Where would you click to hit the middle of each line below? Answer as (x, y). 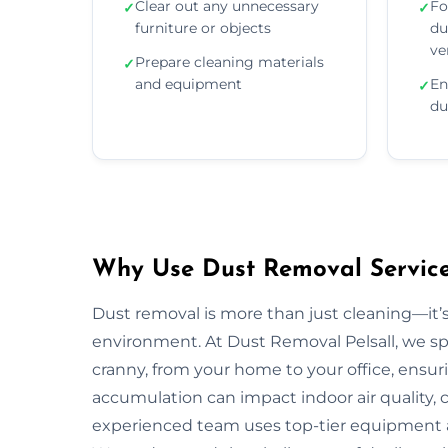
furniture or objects (203, 27)
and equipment (188, 83)
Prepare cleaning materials (229, 61)
